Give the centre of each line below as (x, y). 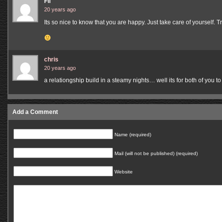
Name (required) (133, 134)
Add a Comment (35, 112)
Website (124, 172)
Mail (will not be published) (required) (156, 153)
